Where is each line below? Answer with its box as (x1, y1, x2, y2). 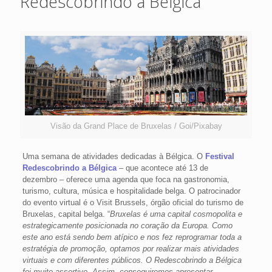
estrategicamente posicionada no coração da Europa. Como (22, 221, 233, 231)
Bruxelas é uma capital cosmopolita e (109, 209, 242, 219)
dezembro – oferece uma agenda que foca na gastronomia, (22, 175, 229, 185)
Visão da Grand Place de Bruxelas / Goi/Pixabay (50, 121, 222, 131)
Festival (205, 152, 234, 161)
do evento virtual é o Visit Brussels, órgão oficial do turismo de (22, 198, 243, 208)
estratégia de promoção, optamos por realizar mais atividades (22, 244, 239, 254)
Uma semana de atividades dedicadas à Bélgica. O (22, 152, 205, 161)
